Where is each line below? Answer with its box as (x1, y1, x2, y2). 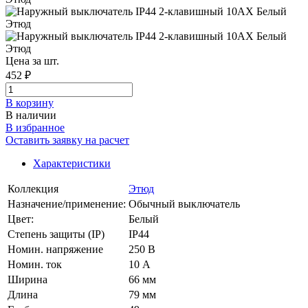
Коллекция (8, 183, 58, 195)
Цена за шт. (5, 55, 59, 67)
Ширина (8, 274, 47, 286)
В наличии (5, 109, 56, 122)
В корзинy (5, 97, 54, 109)
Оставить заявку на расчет (5, 134, 129, 146)
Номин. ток (8, 258, 62, 271)
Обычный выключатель (129, 198, 240, 210)
